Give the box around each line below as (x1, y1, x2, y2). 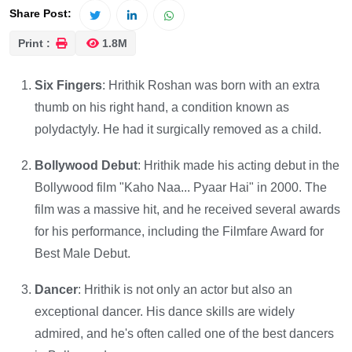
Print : (18, 36, 53, 49)
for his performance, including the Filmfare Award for (35, 224, 324, 238)
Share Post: (9, 6, 71, 20)
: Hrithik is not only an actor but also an (78, 282, 292, 296)
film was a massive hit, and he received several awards (35, 202, 340, 216)
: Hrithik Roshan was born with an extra (102, 78, 320, 92)
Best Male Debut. (35, 246, 130, 260)
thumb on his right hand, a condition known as (35, 100, 289, 114)
